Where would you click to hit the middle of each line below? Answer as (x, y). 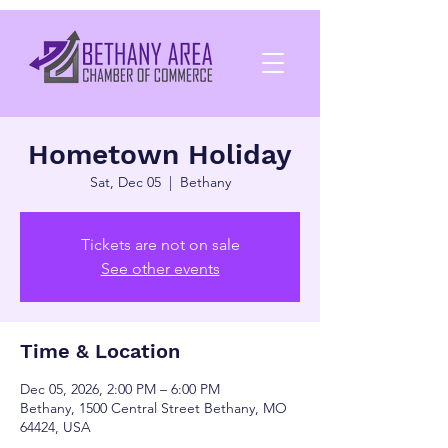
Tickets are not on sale (160, 244)
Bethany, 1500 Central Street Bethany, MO (153, 408)
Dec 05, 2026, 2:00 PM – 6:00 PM (120, 389)
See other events (160, 268)
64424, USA (55, 427)
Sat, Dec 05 (125, 182)
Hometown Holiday (160, 154)
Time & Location (100, 351)
